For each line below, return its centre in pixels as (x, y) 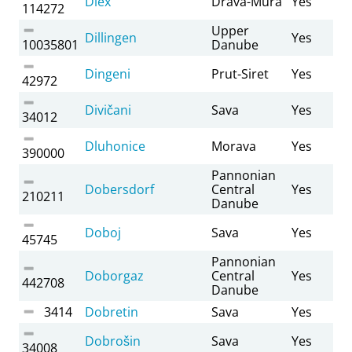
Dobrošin (113, 341)
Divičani (108, 110)
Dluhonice (115, 146)
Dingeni (108, 73)
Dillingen (111, 37)
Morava (234, 146)
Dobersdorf (119, 189)
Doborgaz (114, 275)
